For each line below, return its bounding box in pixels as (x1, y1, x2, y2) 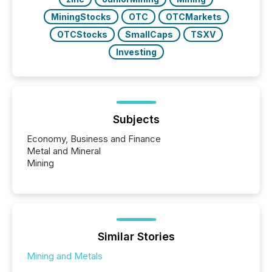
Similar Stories (97, 229, 175, 243)
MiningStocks (50, 11, 111, 22)
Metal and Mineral (27, 144, 101, 157)
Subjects (112, 112, 160, 126)
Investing (115, 46, 157, 57)
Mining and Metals (27, 250, 103, 262)
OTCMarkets (165, 11, 222, 22)
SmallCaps (124, 29, 173, 39)
